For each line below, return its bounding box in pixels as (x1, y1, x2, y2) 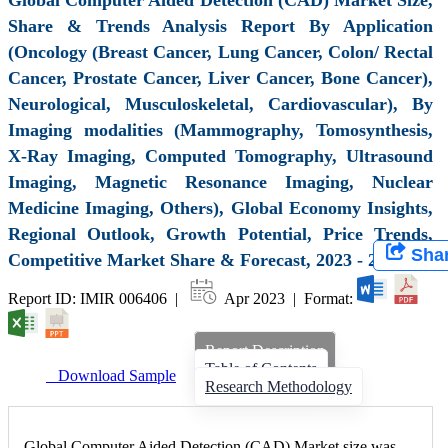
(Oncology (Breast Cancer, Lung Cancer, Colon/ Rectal (8, 41, 433, 62)
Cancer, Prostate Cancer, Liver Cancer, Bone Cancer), (8, 67, 433, 88)
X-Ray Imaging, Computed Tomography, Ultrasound (8, 145, 433, 166)
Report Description (205, 341, 325, 359)
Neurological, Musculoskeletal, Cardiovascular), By (8, 93, 433, 114)
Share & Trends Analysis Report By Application (8, 15, 433, 36)
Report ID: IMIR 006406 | (8, 289, 186, 307)
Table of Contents (205, 359, 317, 377)
